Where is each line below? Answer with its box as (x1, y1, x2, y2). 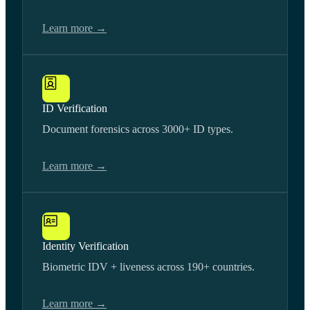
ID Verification (42, 102, 107, 114)
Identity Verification (42, 239, 129, 252)
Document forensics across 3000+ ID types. (42, 122, 233, 135)
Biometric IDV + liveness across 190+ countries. (42, 260, 255, 273)
